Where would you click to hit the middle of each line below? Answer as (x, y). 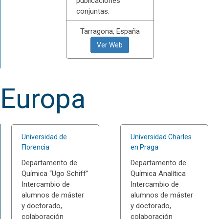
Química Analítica (158, 174)
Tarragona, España (110, 31)
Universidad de (44, 137)
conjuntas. (93, 11)
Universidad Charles (161, 137)
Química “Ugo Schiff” (55, 174)
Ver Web (110, 45)
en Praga (145, 147)
